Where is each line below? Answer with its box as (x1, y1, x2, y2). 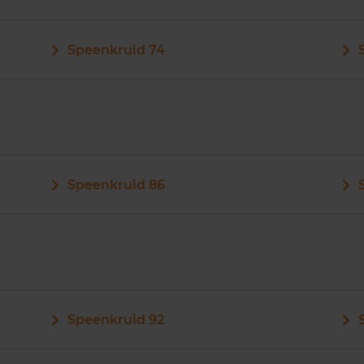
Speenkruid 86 (67, 177, 165, 193)
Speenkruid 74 (67, 42, 165, 58)
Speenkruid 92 (67, 312, 164, 327)
